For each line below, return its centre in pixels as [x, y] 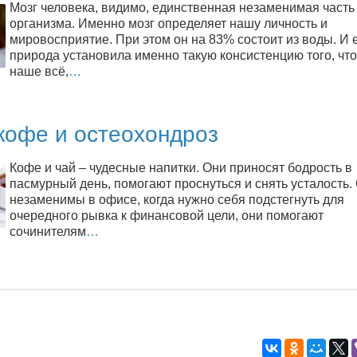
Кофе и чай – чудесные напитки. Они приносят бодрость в [181, 168]
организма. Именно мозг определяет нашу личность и [169, 24]
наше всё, [39, 71]
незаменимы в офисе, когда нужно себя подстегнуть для [177, 200]
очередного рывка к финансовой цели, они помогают [167, 216]
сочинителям [48, 231]
